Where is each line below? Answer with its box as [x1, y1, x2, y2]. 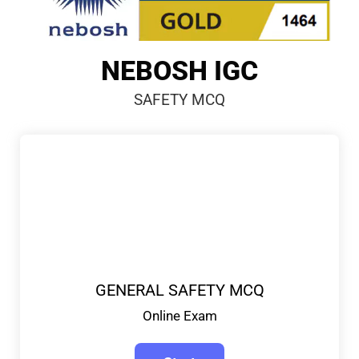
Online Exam [142, 307, 217, 324]
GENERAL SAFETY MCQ [95, 280, 264, 300]
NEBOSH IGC [101, 54, 258, 87]
